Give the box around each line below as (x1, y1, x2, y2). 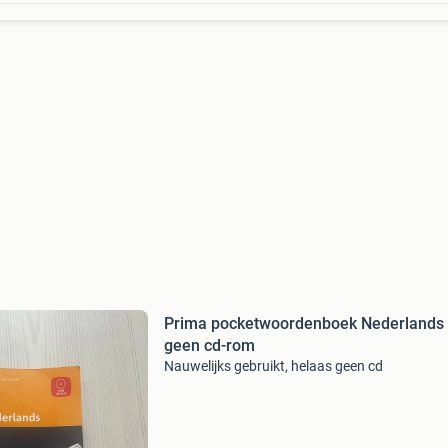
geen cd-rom (163, 336, 255, 355)
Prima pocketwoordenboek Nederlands (163, 314, 444, 333)
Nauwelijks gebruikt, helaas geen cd (163, 358, 383, 374)
